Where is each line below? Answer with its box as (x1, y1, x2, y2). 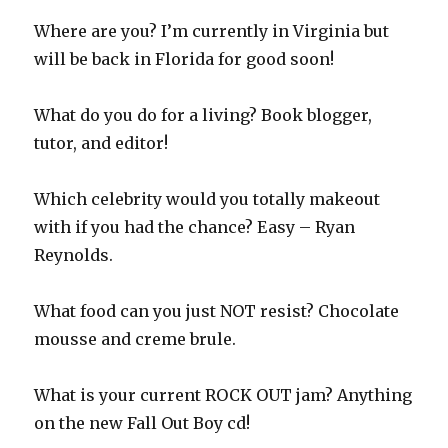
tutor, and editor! (34, 133, 169, 154)
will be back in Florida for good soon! (34, 49, 335, 70)
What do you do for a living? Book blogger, (34, 105, 373, 126)
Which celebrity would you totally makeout (34, 189, 381, 210)
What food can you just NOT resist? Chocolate (34, 301, 400, 322)
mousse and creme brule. (34, 329, 237, 350)
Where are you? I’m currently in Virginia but (34, 21, 390, 42)
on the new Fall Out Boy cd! (34, 413, 251, 434)
